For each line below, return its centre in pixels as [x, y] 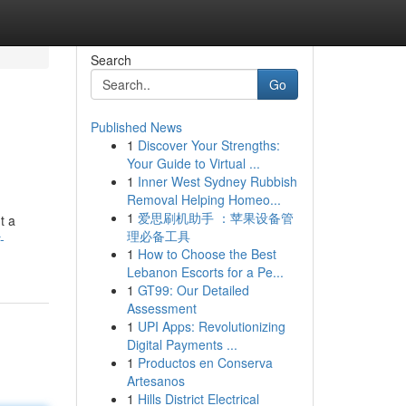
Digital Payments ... [182, 344]
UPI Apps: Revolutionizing [211, 326]
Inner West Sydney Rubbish [217, 181]
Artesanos [155, 381]
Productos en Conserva [205, 362]
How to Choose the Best [207, 254]
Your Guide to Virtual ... [193, 163]
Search [111, 60]
